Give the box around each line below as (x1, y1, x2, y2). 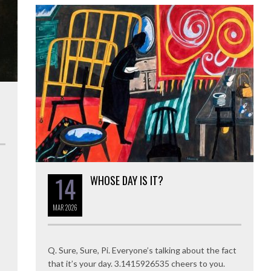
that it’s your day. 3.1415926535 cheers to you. (48, 258, 225, 269)
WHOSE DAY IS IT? (90, 172, 163, 188)
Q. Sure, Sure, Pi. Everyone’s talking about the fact (48, 244, 237, 255)
